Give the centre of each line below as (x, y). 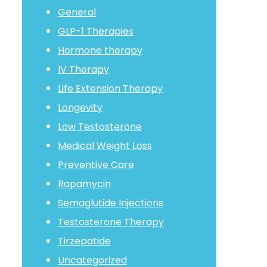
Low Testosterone (100, 127)
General (77, 12)
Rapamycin (84, 184)
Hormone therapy (100, 50)
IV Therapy (83, 69)
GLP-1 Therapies (95, 31)
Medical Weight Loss (105, 146)
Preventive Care (96, 165)
